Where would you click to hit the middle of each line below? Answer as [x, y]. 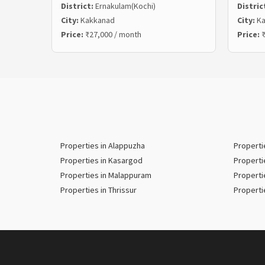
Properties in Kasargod [101, 160]
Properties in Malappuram [106, 175]
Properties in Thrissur [98, 190]
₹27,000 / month [113, 34]
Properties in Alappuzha [103, 145]
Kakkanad [98, 20]
